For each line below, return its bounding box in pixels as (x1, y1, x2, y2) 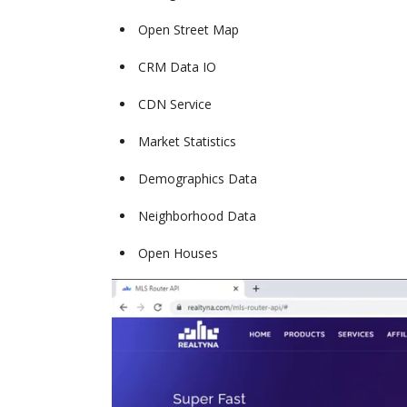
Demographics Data (138, 170, 257, 188)
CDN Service (138, 95, 212, 114)
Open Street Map (138, 21, 239, 39)
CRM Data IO (138, 58, 216, 76)
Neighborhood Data (138, 207, 256, 225)
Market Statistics (138, 133, 236, 151)
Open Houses (138, 244, 218, 263)
